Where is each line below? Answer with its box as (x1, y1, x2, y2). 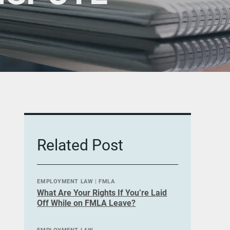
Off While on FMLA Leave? (37, 198, 136, 208)
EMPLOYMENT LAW (37, 178, 93, 185)
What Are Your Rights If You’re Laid (37, 188, 167, 198)
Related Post (37, 136, 124, 154)
